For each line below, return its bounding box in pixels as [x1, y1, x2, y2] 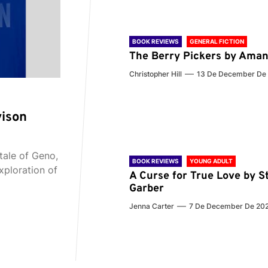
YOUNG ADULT [190, 157, 233, 165]
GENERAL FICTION [190, 38, 245, 45]
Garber [129, 182, 165, 196]
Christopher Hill [129, 69, 182, 79]
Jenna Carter [129, 202, 175, 211]
